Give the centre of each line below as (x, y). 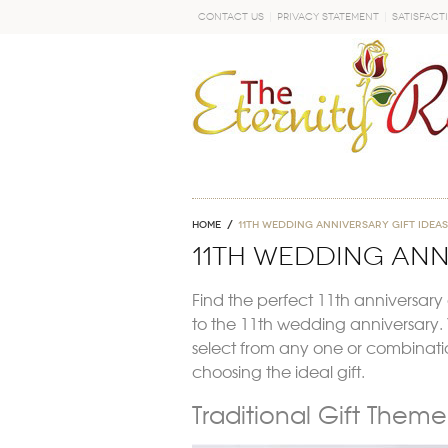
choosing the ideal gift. (278, 371)
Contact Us (231, 16)
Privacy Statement (328, 16)
